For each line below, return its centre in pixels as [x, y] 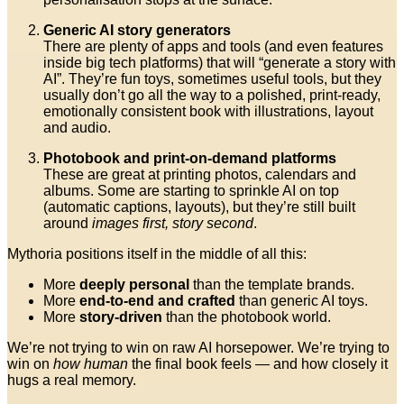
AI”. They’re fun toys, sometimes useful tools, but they [212, 79]
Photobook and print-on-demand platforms [190, 159]
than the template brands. [272, 285]
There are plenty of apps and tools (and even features [213, 47]
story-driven [121, 317]
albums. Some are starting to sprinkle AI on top [191, 191]
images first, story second [173, 224]
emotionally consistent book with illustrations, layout [208, 112]
